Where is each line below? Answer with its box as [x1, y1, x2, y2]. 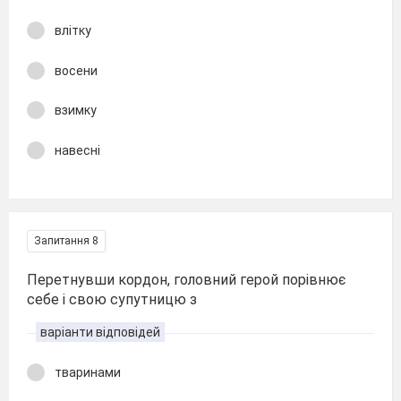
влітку [55, 23, 91, 38]
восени [55, 63, 98, 78]
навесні [55, 142, 100, 158]
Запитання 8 [34, 235, 98, 247]
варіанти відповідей [40, 325, 160, 339]
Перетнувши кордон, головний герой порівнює [27, 271, 346, 288]
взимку [55, 103, 97, 117]
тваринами [55, 365, 121, 380]
